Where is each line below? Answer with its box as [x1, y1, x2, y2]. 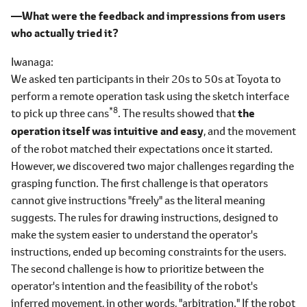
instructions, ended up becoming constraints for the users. [11, 244, 286, 259]
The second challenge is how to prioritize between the [11, 261, 264, 276]
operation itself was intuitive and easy [11, 123, 204, 139]
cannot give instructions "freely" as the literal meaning [11, 193, 265, 208]
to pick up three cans [11, 106, 109, 121]
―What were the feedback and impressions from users [11, 8, 286, 24]
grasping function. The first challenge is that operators [11, 175, 268, 191]
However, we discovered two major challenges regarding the [11, 158, 294, 173]
